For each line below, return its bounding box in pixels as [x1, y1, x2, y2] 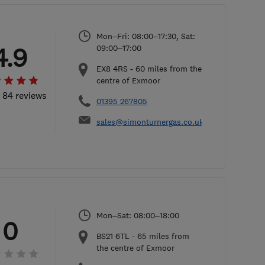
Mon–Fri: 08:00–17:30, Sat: [96, 31, 195, 41]
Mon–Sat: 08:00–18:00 [96, 210, 179, 221]
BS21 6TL [96, 231, 130, 241]
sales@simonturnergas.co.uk [96, 117, 203, 127]
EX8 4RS [96, 63, 128, 74]
